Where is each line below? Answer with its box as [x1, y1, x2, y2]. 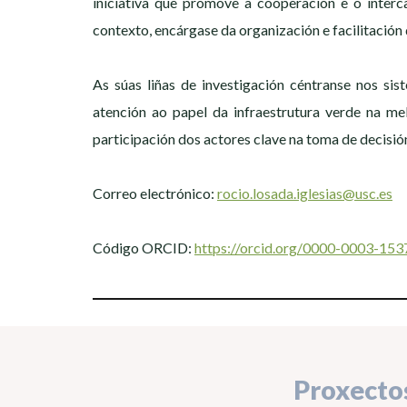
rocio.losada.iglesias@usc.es [217, 184, 392, 203]
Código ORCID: [93, 239, 194, 257]
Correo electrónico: [93, 184, 217, 203]
